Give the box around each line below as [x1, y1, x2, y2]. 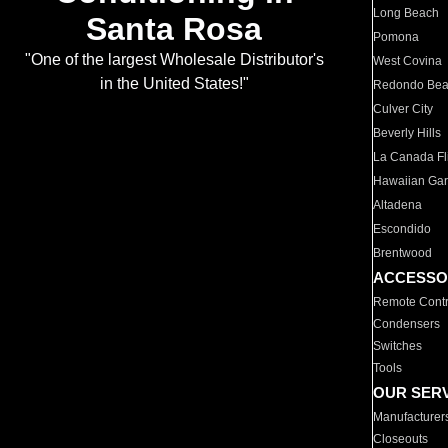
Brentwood [373, 246, 433, 260]
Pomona [373, 30, 420, 44]
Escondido [373, 222, 432, 236]
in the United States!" [99, 75, 249, 93]
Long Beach [373, 6, 440, 20]
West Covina [373, 54, 443, 68]
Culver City [373, 102, 434, 116]
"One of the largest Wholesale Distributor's [24, 51, 324, 69]
